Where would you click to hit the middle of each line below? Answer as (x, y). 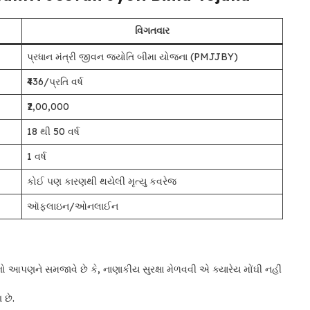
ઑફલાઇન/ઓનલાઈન (73, 207)
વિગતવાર (152, 31)
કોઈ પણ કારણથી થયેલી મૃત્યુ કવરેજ (102, 182)
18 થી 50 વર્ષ (53, 132)
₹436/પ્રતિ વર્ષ (55, 82)
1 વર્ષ (37, 157)
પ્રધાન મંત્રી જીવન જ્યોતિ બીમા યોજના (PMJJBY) (133, 57)
